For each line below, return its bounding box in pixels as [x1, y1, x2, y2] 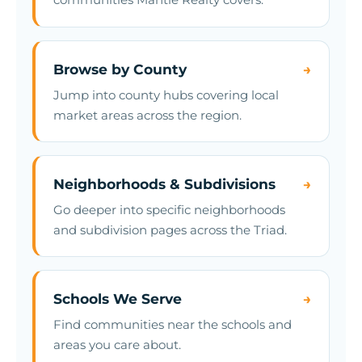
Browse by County [53, 60, 187, 78]
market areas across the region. [53, 107, 242, 123]
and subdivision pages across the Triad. [53, 221, 288, 238]
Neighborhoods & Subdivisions [53, 175, 276, 193]
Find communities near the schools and [53, 316, 293, 332]
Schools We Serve [53, 290, 183, 308]
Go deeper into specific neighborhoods [53, 201, 286, 217]
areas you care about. [53, 336, 182, 352]
